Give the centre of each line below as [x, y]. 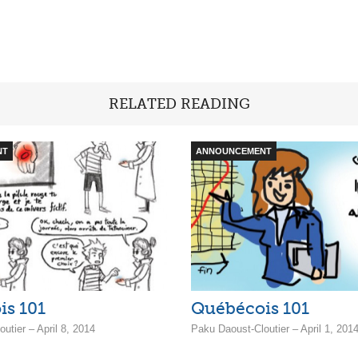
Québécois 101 [250, 308]
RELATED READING [179, 103]
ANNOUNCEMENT [234, 151]
